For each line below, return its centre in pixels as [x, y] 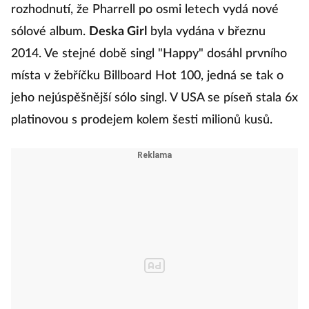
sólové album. [50, 32]
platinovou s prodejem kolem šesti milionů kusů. [142, 120]
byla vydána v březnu [206, 32]
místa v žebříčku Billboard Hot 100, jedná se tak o [147, 76]
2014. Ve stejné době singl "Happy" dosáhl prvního [149, 54]
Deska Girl [118, 32]
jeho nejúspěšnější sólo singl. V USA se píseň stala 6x [154, 98]
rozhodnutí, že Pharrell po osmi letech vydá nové [145, 10]
